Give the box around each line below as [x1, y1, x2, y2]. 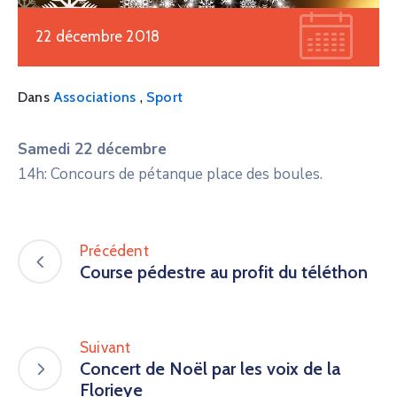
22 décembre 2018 [35, 27, 160, 45]
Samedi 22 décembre [18, 138, 167, 160]
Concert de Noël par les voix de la [80, 357, 340, 379]
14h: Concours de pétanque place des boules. [18, 163, 323, 184]
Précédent [80, 241, 149, 260]
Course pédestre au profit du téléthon [80, 261, 368, 283]
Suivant [80, 338, 131, 356]
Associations [53, 88, 136, 105]
